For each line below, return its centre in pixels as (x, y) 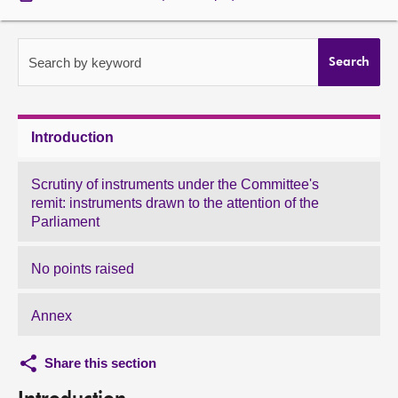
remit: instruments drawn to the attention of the (175, 203)
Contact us (55, 84)
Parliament (65, 222)
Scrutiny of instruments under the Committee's (175, 184)
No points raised (83, 269)
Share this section (100, 363)
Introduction (72, 137)
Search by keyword (85, 63)
